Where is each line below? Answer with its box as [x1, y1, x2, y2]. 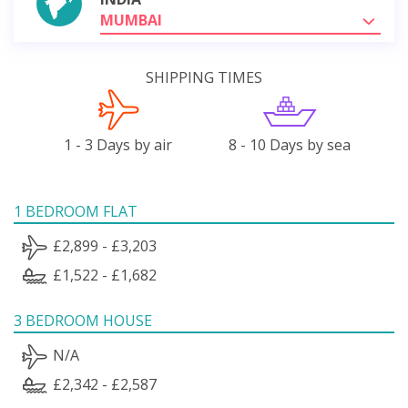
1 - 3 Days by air [64, 134, 173, 155]
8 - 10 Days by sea [229, 134, 352, 155]
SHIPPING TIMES [146, 66, 262, 87]
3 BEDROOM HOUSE [14, 310, 152, 331]
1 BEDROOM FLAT [14, 200, 138, 221]
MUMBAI [100, 9, 162, 30]
